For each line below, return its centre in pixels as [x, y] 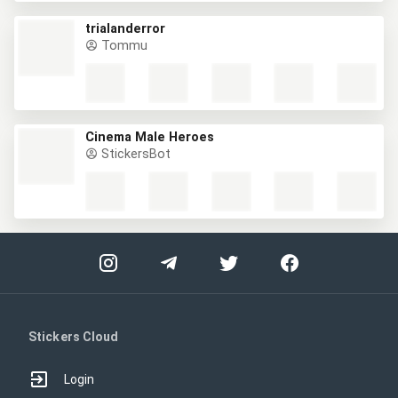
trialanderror [125, 29]
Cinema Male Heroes [150, 137]
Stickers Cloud [74, 337]
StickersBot [134, 154]
